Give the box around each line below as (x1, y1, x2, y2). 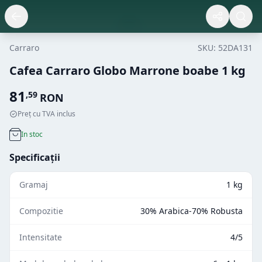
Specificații (9, 150, 60, 164)
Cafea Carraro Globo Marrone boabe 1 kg (9, 63, 246, 78)
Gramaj (19, 178, 48, 190)
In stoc (21, 129, 43, 139)
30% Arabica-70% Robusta (140, 205, 243, 216)
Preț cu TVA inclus (18, 109, 75, 119)
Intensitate (19, 231, 62, 243)
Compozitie (19, 205, 63, 216)
